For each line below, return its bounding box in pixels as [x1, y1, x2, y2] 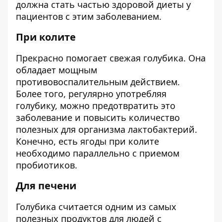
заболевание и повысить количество [16, 111, 180, 123]
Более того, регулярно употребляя [16, 88, 166, 100]
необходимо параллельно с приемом [16, 147, 179, 159]
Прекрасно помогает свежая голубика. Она [16, 52, 206, 64]
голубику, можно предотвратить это [16, 100, 175, 111]
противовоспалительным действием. [16, 76, 180, 88]
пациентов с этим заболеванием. [16, 10, 162, 22]
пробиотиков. [16, 159, 77, 171]
